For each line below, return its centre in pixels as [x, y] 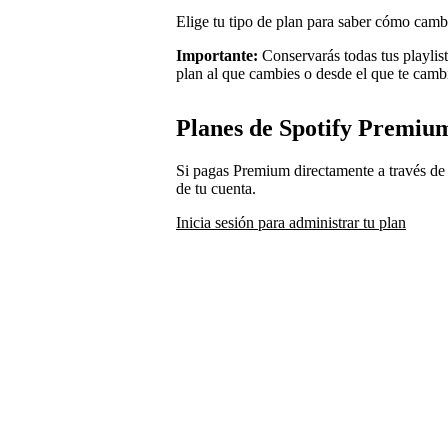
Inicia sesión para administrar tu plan [291, 222]
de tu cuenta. [216, 188]
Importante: [219, 55]
